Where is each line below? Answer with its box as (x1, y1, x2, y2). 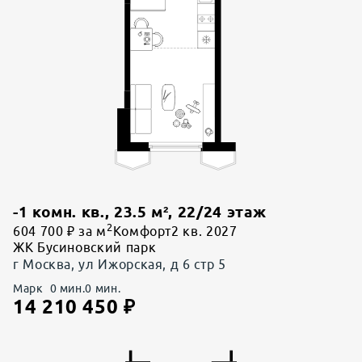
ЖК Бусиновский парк (13, 240, 157, 255)
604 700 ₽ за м (13, 224, 107, 239)
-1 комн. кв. (13, 203, 105, 221)
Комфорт (112, 224, 172, 239)
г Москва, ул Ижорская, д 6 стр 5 (13, 257, 226, 272)
